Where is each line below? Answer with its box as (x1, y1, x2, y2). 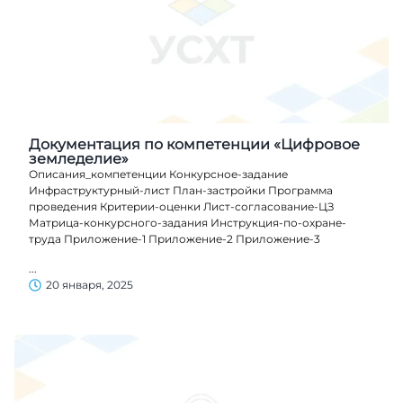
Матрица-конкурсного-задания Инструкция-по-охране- (29, 216, 346, 230)
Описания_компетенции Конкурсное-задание (29, 167, 288, 182)
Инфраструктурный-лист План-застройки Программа (29, 184, 333, 198)
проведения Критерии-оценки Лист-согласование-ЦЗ (29, 200, 334, 214)
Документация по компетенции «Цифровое (29, 136, 360, 154)
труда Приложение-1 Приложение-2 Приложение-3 (29, 232, 320, 246)
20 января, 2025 (46, 277, 133, 291)
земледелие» (29, 150, 129, 168)
